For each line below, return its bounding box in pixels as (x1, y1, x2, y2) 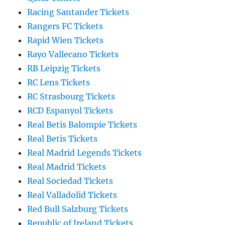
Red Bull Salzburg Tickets (27, 204, 129, 214)
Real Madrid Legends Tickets (27, 148, 142, 158)
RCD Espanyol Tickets (27, 105, 114, 116)
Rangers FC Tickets (27, 21, 103, 32)
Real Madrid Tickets (27, 162, 106, 172)
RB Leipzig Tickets (27, 63, 101, 74)
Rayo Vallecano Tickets (27, 49, 119, 60)
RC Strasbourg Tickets (27, 91, 116, 102)
